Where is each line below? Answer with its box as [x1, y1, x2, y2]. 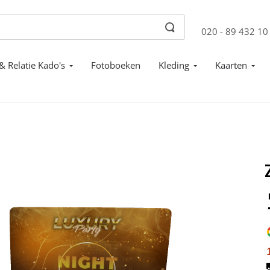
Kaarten [215, 59, 247, 71]
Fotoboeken [91, 59, 140, 71]
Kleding [159, 59, 189, 71]
